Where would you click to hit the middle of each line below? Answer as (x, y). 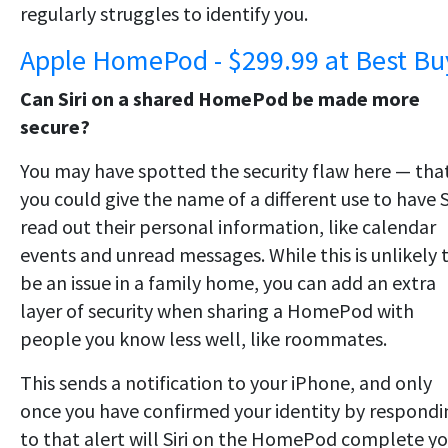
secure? (55, 126)
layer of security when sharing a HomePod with (217, 310)
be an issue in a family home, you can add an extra (228, 282)
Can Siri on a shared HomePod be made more (220, 98)
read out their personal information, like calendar (228, 226)
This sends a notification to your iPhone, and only (226, 382)
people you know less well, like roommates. (203, 338)
